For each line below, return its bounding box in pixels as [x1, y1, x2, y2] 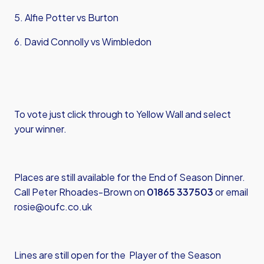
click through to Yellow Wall [67, 108, 183, 120]
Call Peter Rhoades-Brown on [14, 186, 147, 198]
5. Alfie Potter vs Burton [14, 11, 118, 24]
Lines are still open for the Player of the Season [14, 249, 221, 261]
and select [183, 108, 231, 120]
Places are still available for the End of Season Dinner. [14, 171, 245, 183]
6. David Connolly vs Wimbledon [14, 35, 151, 48]
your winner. [14, 123, 67, 135]
